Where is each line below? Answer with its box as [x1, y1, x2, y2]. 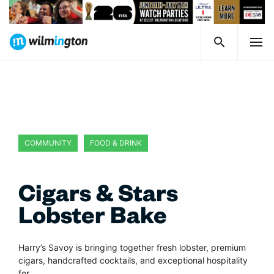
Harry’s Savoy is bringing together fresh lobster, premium [18, 242, 246, 253]
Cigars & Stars [18, 185, 178, 211]
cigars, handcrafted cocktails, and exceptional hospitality [18, 255, 248, 265]
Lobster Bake [18, 207, 167, 233]
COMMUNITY [24, 138, 72, 147]
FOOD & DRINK [90, 138, 142, 147]
